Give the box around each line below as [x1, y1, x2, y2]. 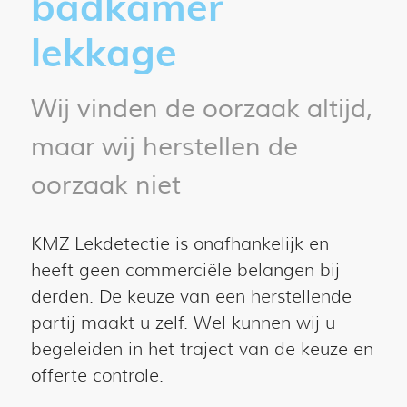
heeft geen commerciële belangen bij [30, 260, 340, 282]
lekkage [30, 26, 177, 76]
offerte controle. [30, 365, 164, 387]
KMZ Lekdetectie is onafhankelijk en [30, 233, 329, 255]
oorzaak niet [30, 168, 181, 202]
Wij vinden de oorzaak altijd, [30, 92, 372, 125]
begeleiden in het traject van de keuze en [30, 339, 373, 361]
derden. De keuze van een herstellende [30, 286, 352, 308]
